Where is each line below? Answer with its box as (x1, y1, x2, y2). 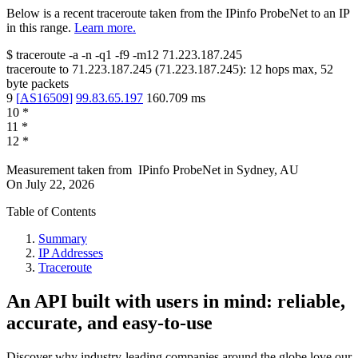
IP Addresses (38, 246, 103, 261)
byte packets (6, 77, 69, 91)
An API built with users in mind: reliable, (6, 291, 345, 312)
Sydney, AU (237, 163, 299, 177)
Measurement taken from (6, 163, 132, 177)
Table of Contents (6, 205, 96, 219)
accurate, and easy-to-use (6, 312, 213, 334)
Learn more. (74, 21, 136, 35)
